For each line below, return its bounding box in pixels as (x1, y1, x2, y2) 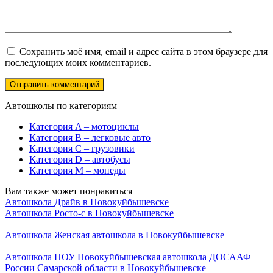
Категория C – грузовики (29, 143, 135, 154)
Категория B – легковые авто (29, 132, 151, 143)
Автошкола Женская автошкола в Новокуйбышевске (5, 229, 224, 240)
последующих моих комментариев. (5, 57, 151, 68)
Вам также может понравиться (5, 185, 132, 196)
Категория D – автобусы (29, 154, 130, 165)
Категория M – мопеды (29, 165, 126, 175)
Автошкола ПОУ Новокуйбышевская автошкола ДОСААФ (5, 251, 251, 262)
